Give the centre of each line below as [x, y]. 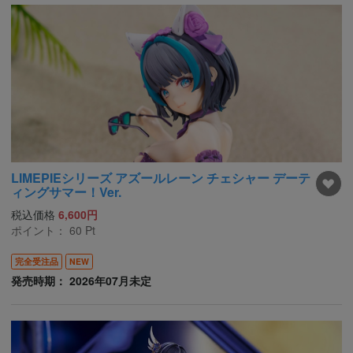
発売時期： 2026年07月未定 [81, 281]
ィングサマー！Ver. [66, 192]
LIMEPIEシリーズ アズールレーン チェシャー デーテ [161, 178]
